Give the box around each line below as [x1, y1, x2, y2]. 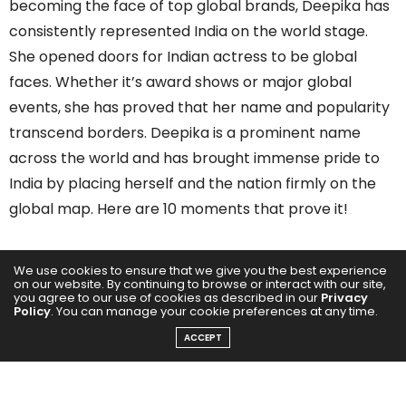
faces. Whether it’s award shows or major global [9, 72, 352, 93]
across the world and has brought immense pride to [9, 148, 380, 169]
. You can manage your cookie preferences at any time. [51, 302, 378, 320]
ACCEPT [184, 331, 222, 344]
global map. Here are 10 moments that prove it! [9, 198, 348, 220]
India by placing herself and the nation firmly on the [9, 173, 376, 195]
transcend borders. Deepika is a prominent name [9, 122, 361, 144]
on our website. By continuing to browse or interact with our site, [14, 275, 386, 293]
